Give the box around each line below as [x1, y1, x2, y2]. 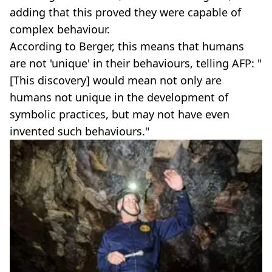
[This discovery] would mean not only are [10, 72, 222, 87]
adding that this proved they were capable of [10, 4, 241, 19]
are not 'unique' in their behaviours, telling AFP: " [10, 55, 262, 70]
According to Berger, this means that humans [10, 38, 244, 53]
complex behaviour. [10, 21, 110, 36]
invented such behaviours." [10, 123, 149, 138]
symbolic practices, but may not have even [10, 106, 229, 121]
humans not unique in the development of [10, 89, 228, 104]
